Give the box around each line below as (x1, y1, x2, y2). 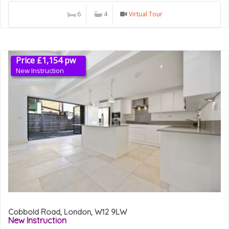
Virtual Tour (128, 10, 163, 19)
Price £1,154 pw (16, 55, 76, 66)
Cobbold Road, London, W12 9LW (8, 207, 127, 217)
